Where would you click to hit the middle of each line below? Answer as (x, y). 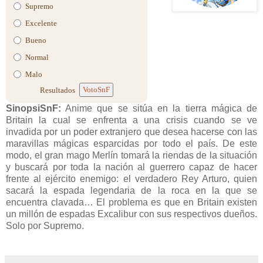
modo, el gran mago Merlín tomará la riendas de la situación (131, 155)
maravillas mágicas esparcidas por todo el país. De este (131, 143)
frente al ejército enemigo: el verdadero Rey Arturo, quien (131, 178)
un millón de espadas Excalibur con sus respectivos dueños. (131, 214)
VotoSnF (96, 89)
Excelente (41, 23)
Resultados (58, 90)
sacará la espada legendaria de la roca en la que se (131, 190)
